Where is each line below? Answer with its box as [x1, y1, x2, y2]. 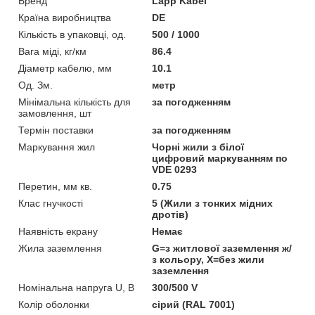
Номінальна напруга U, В [18, 281, 134, 293]
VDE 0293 [152, 163, 198, 175]
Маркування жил [18, 141, 95, 153]
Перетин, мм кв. [18, 180, 92, 192]
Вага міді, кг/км [18, 45, 86, 57]
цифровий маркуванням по [152, 152, 288, 164]
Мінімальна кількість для [18, 96, 131, 108]
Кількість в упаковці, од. [18, 28, 126, 40]
